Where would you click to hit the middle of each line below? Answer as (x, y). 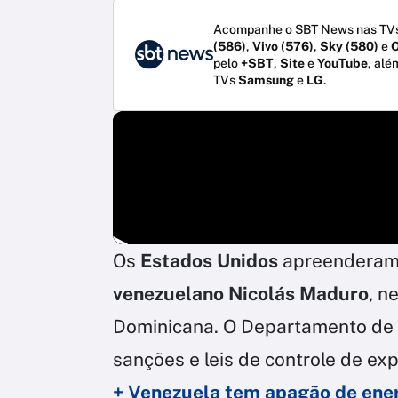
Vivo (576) (283, 46)
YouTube (342, 63)
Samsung (266, 80)
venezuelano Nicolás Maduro (241, 293)
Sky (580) (349, 46)
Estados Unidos (209, 260)
